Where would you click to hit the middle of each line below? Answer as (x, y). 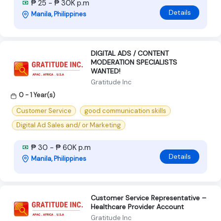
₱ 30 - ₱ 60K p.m (60, 147)
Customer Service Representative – (148, 198)
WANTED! (106, 71)
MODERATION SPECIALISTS (134, 62)
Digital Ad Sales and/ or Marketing (69, 125)
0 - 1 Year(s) (37, 95)
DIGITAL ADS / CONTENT (130, 54)
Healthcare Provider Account (137, 206)
